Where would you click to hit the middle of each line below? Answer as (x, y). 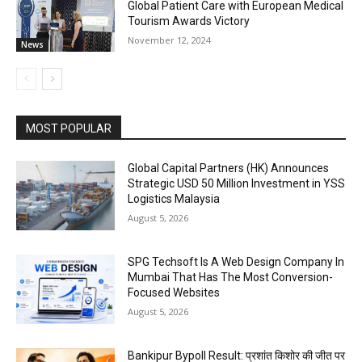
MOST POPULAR (69, 129)
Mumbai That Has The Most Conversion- (231, 277)
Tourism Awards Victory (189, 21)
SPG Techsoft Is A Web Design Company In (236, 261)
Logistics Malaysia (174, 199)
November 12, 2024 (170, 40)
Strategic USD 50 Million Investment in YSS (237, 184)
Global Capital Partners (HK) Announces (229, 168)
